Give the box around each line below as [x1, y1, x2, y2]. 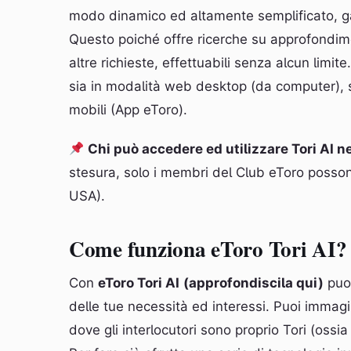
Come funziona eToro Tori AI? [69, 233, 347, 264]
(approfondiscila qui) [183, 275, 324, 291]
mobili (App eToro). [69, 102, 187, 118]
